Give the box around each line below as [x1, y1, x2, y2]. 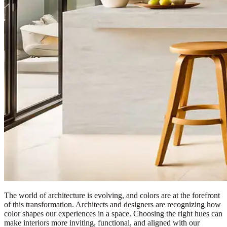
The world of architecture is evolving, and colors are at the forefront [4, 191, 220, 200]
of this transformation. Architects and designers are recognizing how [4, 200, 221, 209]
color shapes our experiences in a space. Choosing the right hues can [4, 209, 222, 218]
